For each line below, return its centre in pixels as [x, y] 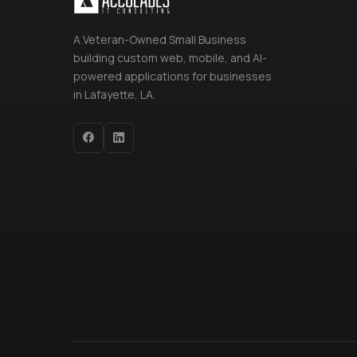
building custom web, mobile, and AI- [170, 58]
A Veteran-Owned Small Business [160, 40]
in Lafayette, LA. [114, 95]
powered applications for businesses [173, 76]
